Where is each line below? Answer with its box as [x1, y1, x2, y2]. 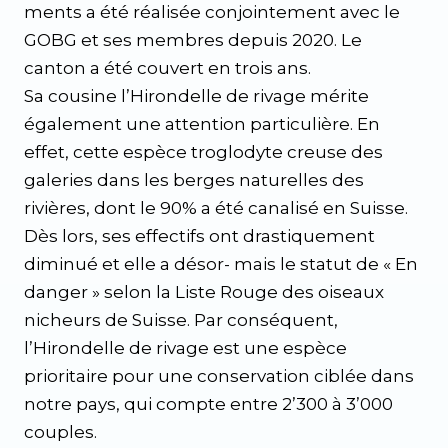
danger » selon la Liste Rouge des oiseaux [24, 282, 384, 302]
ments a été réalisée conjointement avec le [24, 2, 400, 22]
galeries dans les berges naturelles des [24, 170, 364, 190]
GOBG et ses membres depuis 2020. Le [24, 30, 362, 50]
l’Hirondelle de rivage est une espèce [24, 338, 347, 358]
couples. [24, 422, 97, 442]
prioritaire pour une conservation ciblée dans [24, 366, 414, 386]
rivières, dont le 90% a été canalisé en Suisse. [24, 198, 408, 218]
